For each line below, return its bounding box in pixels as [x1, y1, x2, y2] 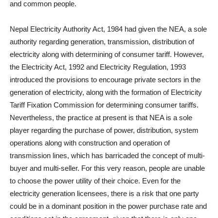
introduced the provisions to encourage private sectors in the [10, 75, 200, 84]
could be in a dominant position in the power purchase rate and [10, 202, 207, 210]
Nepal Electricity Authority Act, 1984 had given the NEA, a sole [10, 25, 207, 33]
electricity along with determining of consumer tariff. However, [10, 50, 204, 58]
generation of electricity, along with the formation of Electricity [10, 88, 202, 96]
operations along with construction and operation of [10, 139, 170, 147]
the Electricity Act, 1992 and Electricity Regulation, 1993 [10, 63, 186, 71]
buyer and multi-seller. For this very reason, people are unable [10, 164, 205, 172]
